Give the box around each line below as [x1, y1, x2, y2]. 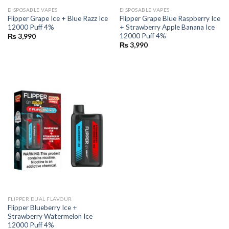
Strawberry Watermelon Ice [7, 212, 93, 220]
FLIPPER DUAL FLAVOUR [7, 196, 72, 202]
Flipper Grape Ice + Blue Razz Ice [7, 14, 108, 22]
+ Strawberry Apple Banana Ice [119, 22, 215, 31]
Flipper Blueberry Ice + [7, 203, 77, 212]
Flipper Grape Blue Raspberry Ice [119, 14, 220, 22]
